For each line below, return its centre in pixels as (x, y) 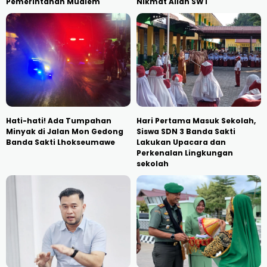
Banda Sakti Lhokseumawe (60, 142)
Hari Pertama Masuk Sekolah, (196, 120)
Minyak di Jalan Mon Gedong (65, 131)
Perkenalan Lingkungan (185, 153)
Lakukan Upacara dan (181, 142)
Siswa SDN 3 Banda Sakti (186, 131)
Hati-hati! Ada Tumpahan (59, 120)
